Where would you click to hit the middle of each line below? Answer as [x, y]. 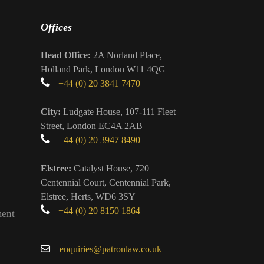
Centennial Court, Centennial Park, [105, 182]
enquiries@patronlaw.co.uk [110, 249]
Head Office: [65, 55]
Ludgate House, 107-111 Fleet [118, 112]
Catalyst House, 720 [110, 168]
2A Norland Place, [126, 55]
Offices [56, 27]
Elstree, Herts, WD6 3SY [88, 197]
